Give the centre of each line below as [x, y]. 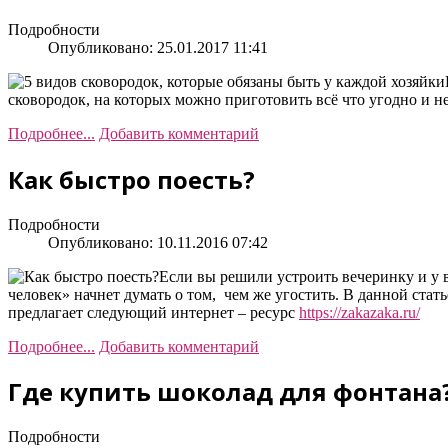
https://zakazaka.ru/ [359, 312]
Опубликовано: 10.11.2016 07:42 [158, 242]
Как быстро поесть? [131, 179]
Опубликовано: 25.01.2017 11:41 [158, 47]
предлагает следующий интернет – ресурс [153, 312]
